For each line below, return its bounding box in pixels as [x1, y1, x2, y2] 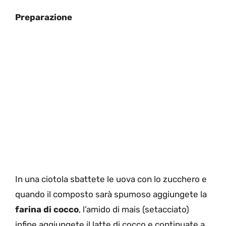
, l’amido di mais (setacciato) [79, 204, 189, 214]
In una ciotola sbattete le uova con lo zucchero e [15, 174, 207, 184]
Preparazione [15, 12, 72, 23]
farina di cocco [15, 204, 79, 214]
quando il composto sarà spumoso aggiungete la [15, 189, 207, 199]
